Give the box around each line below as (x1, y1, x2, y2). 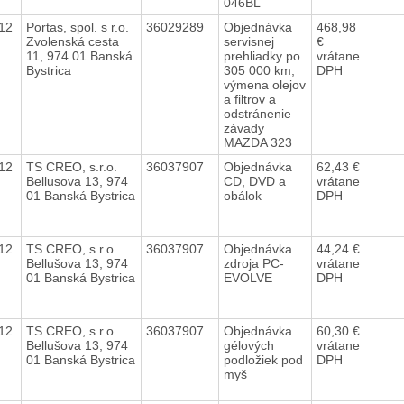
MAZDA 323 (223, 134, 296, 150)
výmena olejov (223, 77, 306, 92)
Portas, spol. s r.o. (25, 19, 133, 34)
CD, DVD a (223, 173, 286, 188)
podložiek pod (223, 352, 303, 367)
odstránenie (223, 106, 291, 121)
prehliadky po (223, 48, 300, 63)
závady (223, 120, 264, 135)
